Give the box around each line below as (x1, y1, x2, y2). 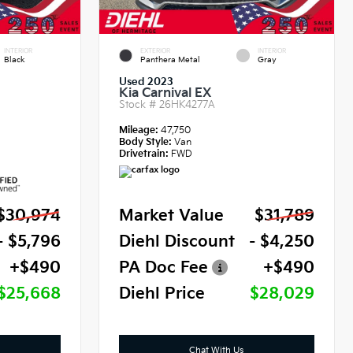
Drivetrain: (119, 147, 169, 160)
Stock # (119, 98, 160, 111)
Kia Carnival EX (119, 85, 212, 101)
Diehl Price (119, 284, 206, 303)
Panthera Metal (140, 54, 201, 65)
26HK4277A (159, 98, 216, 111)
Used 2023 (119, 75, 174, 88)
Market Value (119, 206, 225, 225)
